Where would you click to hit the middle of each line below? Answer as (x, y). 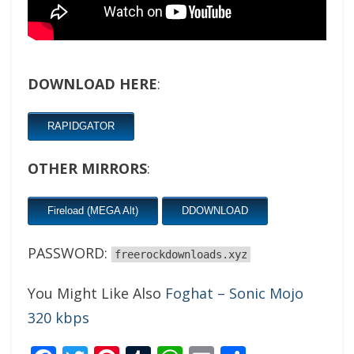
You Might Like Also (96, 293)
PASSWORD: (70, 253)
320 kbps (58, 318)
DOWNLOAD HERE (92, 84)
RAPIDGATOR (81, 126)
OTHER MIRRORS (87, 168)
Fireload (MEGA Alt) (93, 211)
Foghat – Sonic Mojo (234, 293)
